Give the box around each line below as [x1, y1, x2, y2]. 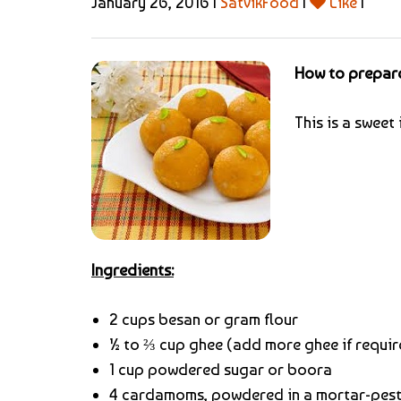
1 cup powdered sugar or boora [109, 359, 332, 379]
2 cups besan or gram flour [109, 309, 298, 328]
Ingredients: [91, 260, 174, 279]
